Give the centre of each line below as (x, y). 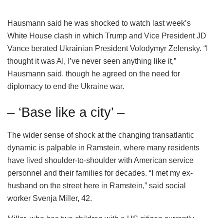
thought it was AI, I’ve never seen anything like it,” (92, 61)
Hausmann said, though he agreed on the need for (94, 73)
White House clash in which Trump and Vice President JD (107, 36)
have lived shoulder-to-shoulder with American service (100, 161)
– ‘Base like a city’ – (66, 112)
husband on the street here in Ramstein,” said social (97, 186)
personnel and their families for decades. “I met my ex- (100, 173)
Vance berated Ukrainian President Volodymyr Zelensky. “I (108, 48)
